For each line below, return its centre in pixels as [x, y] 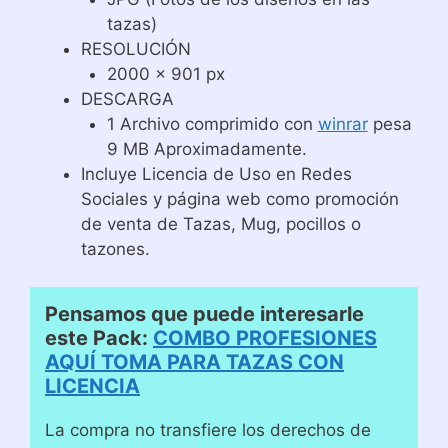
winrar [342, 123]
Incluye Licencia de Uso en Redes [216, 173]
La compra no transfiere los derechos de [208, 430]
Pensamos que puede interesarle [204, 314]
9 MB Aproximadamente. [206, 148]
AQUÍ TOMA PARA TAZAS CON [194, 362]
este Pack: [96, 338]
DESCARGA [127, 98]
